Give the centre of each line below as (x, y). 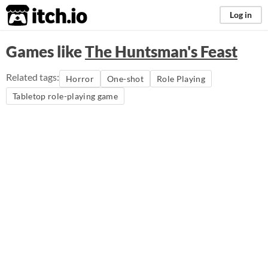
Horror (80, 79)
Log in (241, 15)
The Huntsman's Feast (161, 51)
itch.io (32, 16)
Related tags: (33, 77)
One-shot (125, 79)
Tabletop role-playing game (66, 96)
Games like (45, 51)
